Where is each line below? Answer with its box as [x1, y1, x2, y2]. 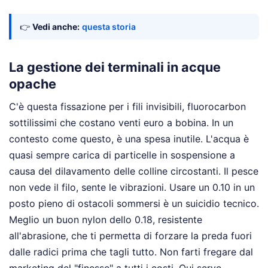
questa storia [82, 21, 136, 32]
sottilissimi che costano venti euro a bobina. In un [9, 117, 233, 129]
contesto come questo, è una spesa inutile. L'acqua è [9, 133, 249, 145]
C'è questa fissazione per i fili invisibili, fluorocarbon [9, 100, 246, 113]
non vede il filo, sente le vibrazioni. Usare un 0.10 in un [9, 181, 255, 194]
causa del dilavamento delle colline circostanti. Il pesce [9, 165, 258, 178]
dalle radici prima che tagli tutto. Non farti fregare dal [9, 246, 253, 258]
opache [9, 76, 56, 92]
